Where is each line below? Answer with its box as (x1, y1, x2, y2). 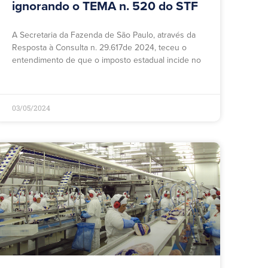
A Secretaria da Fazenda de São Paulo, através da (12, 30, 196, 41)
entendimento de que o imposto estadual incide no (12, 55, 201, 66)
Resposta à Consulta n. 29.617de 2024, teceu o (12, 42, 187, 53)
